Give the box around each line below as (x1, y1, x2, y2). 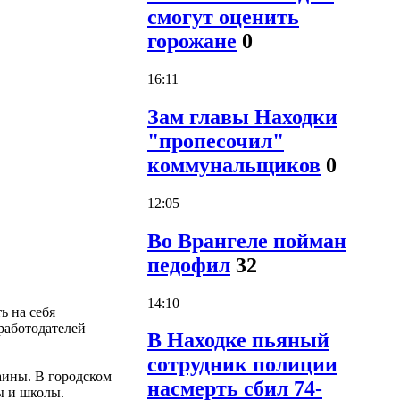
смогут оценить (147, 4, 299, 29)
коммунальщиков (147, 153, 321, 177)
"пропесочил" (147, 129, 284, 153)
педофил (147, 253, 230, 277)
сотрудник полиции (147, 353, 337, 377)
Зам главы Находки (147, 104, 337, 129)
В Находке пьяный (147, 329, 329, 353)
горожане (147, 29, 237, 53)
